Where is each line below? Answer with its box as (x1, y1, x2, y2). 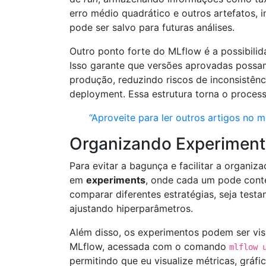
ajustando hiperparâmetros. (69, 202, 193, 214)
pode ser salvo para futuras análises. (69, 21, 235, 33)
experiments (86, 174, 145, 186)
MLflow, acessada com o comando (69, 240, 229, 252)
